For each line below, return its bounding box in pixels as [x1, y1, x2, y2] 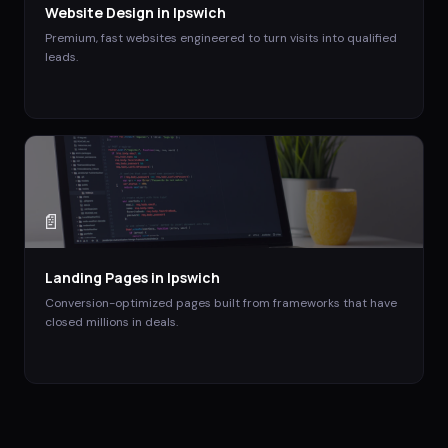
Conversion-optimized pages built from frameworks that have [45, 294, 397, 311]
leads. [45, 48, 78, 65]
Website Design [45, 2, 154, 22]
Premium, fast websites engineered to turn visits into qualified [45, 29, 397, 46]
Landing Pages [45, 267, 148, 287]
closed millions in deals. [45, 313, 178, 330]
